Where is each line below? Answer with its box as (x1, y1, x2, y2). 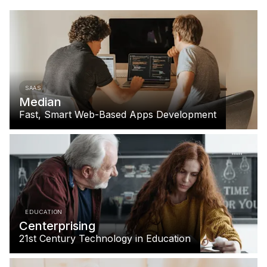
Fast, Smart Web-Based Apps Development (19, 108, 216, 121)
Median (19, 95, 61, 110)
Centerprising (19, 219, 95, 234)
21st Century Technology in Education (19, 232, 191, 245)
